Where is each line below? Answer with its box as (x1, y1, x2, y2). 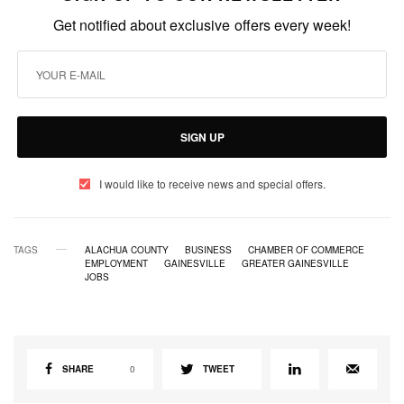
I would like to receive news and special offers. (98, 175, 326, 191)
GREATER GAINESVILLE (242, 256, 349, 270)
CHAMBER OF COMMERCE (248, 243, 364, 256)
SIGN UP (179, 128, 225, 145)
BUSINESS (185, 243, 232, 256)
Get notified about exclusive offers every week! (53, 14, 351, 35)
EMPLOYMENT (85, 256, 148, 270)
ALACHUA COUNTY (85, 243, 169, 256)
